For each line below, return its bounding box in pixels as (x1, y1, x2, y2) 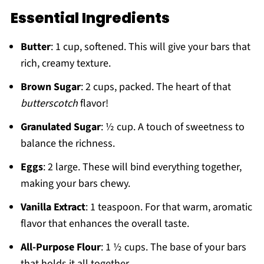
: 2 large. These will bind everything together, (42, 160, 242, 175)
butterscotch (20, 96, 78, 111)
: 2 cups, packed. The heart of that (80, 80, 231, 95)
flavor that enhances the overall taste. (20, 216, 189, 232)
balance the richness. (20, 136, 115, 151)
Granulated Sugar (20, 120, 101, 135)
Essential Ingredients (10, 8, 170, 29)
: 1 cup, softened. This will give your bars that (50, 39, 250, 55)
